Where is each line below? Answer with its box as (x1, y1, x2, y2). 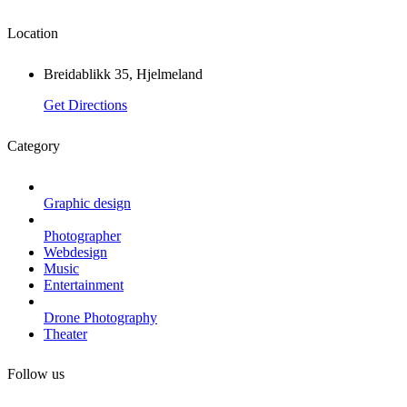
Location (7, 25, 58, 42)
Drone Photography (44, 309, 157, 325)
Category (7, 137, 60, 154)
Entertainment (44, 276, 124, 293)
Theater (44, 325, 87, 342)
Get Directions (44, 97, 127, 114)
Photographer (44, 227, 121, 243)
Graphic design (44, 194, 131, 211)
